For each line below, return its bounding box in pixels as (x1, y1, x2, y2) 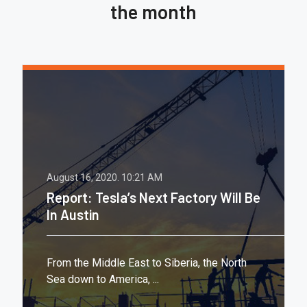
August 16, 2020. (47, 172, 122, 184)
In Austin (47, 206, 100, 223)
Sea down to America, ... (47, 273, 160, 286)
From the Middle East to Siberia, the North (47, 256, 247, 270)
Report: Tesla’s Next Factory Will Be (47, 189, 261, 206)
